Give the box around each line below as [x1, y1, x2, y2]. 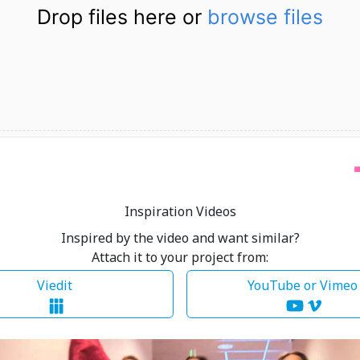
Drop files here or [37, 4, 207, 29]
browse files [207, 4, 323, 29]
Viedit [37, 276, 76, 294]
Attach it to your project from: [92, 248, 268, 266]
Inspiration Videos [124, 202, 236, 220]
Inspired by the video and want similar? [60, 229, 300, 247]
